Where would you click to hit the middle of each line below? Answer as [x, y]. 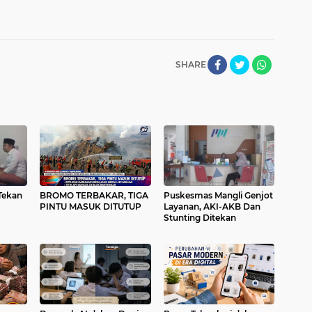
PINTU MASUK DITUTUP [91, 206]
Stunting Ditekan [200, 217]
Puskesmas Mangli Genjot [218, 195]
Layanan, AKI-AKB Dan [212, 206]
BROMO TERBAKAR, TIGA [94, 195]
